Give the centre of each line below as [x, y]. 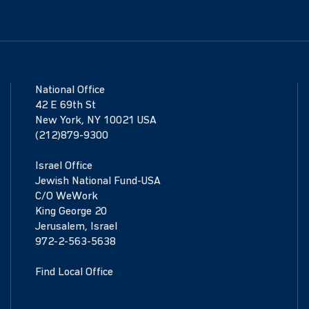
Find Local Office [74, 272]
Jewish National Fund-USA [98, 181]
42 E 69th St [65, 105]
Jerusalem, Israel [76, 227]
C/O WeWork [66, 196]
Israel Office [63, 166]
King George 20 [71, 211]
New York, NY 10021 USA [96, 120]
